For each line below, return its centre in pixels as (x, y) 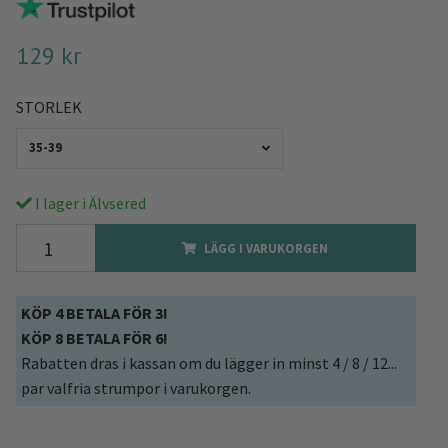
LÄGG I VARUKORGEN (266, 248)
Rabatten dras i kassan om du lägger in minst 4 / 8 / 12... (208, 363)
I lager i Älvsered (88, 203)
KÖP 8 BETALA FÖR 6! (94, 338)
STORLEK (48, 106)
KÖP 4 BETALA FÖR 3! (94, 313)
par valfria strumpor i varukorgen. (135, 388)
